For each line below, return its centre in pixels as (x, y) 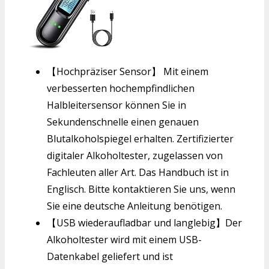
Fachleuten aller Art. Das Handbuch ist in (138, 172)
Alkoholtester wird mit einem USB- (124, 239)
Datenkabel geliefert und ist (110, 256)
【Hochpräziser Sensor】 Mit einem (128, 71)
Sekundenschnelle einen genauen (123, 122)
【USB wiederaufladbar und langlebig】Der (144, 222)
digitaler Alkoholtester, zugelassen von (135, 155)
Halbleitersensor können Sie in (116, 105)
